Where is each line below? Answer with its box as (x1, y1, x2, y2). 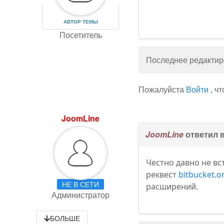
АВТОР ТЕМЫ (63, 18, 98, 25)
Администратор (51, 189, 110, 201)
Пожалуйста (138, 83, 186, 95)
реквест (146, 169, 179, 180)
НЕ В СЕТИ (62, 179, 99, 189)
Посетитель (59, 29, 102, 40)
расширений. (146, 181, 198, 192)
